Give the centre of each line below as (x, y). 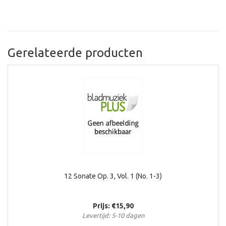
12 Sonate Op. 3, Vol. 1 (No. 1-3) (113, 176)
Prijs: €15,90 (113, 206)
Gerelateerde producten (75, 53)
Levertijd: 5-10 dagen (113, 216)
